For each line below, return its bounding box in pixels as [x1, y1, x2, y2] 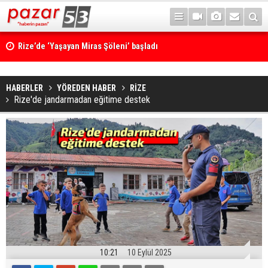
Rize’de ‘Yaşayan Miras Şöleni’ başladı [18, 41, 158, 51]
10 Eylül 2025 [127, 248, 172, 257]
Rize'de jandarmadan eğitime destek [14, 94, 150, 105]
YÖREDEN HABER [57, 83, 116, 93]
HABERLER [6, 83, 43, 93]
